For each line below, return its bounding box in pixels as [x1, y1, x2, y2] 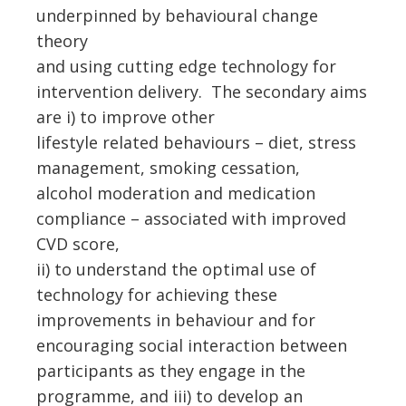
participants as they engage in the [36, 360, 305, 382]
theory [36, 30, 88, 52]
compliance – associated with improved [36, 208, 346, 229]
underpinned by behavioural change [36, 5, 318, 26]
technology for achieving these [36, 284, 277, 305]
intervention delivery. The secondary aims [36, 81, 367, 102]
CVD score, [36, 233, 120, 255]
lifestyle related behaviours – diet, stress [36, 131, 356, 153]
